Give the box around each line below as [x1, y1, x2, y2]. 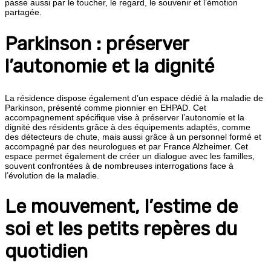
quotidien [5, 240, 88, 263]
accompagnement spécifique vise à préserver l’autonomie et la [5, 112, 244, 122]
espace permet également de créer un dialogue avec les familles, [5, 151, 255, 161]
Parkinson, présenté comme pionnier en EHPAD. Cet [5, 102, 206, 113]
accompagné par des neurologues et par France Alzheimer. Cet [5, 141, 248, 151]
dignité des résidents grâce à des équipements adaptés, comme [5, 122, 250, 132]
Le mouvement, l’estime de [5, 195, 238, 218]
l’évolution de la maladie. [5, 170, 99, 180]
